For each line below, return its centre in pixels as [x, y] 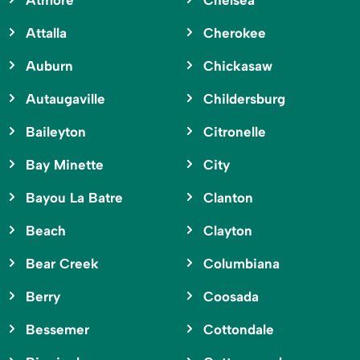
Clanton [228, 198]
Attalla [46, 33]
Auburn [49, 66]
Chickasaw [237, 66]
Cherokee [234, 33]
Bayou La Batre [74, 198]
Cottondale [238, 330]
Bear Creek [62, 264]
